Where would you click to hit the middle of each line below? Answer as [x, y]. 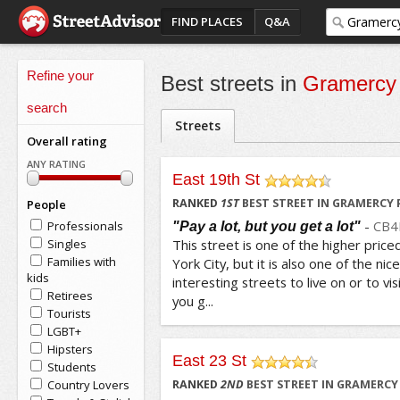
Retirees [70, 296]
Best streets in [231, 83]
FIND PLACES [207, 21]
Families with [81, 262]
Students [71, 367]
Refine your [60, 75]
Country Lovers [88, 385]
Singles [67, 244]
